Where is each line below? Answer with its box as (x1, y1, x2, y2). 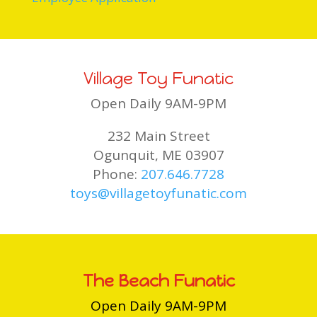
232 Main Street (107, 126, 210, 145)
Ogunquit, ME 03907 (93, 145, 224, 164)
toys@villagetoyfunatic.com (70, 183, 247, 202)
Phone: (93, 164, 141, 183)
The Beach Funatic (82, 271, 235, 292)
